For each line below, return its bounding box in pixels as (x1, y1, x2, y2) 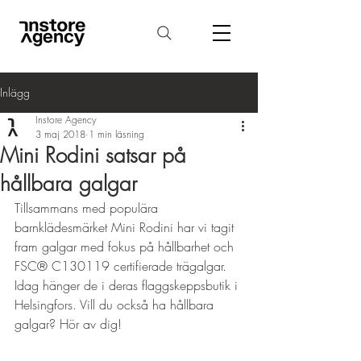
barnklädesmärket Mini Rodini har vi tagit (15, 218, 238, 236)
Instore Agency (35, 113, 97, 127)
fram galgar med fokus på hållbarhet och (15, 238, 238, 255)
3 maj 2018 (35, 127, 85, 141)
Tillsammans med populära (15, 199, 162, 217)
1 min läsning (89, 127, 144, 141)
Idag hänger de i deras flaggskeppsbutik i (15, 276, 242, 294)
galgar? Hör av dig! (15, 315, 122, 333)
